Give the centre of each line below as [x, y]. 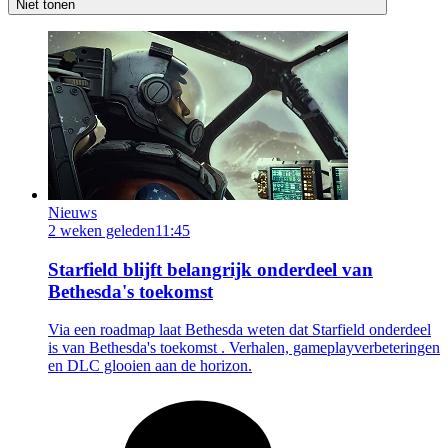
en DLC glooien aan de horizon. [150, 366]
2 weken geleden [101, 230]
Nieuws [72, 212]
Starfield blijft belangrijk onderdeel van [210, 269]
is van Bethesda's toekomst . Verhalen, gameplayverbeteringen [244, 348]
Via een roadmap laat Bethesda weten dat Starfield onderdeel [239, 330]
